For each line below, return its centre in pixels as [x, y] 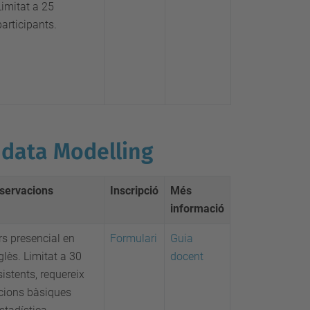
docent [187, 256]
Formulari [134, 238]
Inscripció [134, 191]
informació [197, 209]
